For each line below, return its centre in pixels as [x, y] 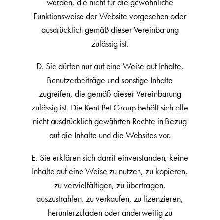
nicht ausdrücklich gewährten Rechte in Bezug [110, 121]
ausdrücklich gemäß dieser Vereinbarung [110, 30]
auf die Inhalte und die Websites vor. [110, 135]
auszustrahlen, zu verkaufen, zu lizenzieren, [110, 199]
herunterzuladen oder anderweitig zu [110, 212]
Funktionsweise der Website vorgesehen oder [110, 16]
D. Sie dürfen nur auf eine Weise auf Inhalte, [110, 66]
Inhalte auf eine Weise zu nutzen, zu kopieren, [110, 171]
